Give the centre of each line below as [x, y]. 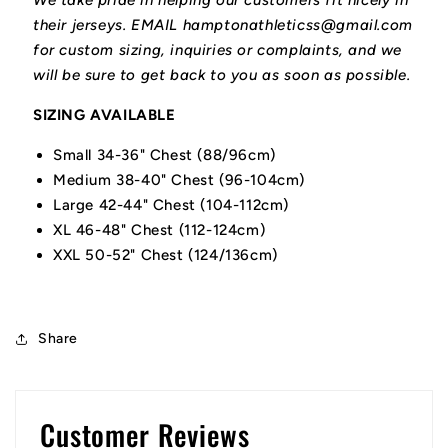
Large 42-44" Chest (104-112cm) [171, 205]
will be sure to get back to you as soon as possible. [224, 75]
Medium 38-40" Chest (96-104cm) [179, 180]
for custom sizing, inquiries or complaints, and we [218, 50]
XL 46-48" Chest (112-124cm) [159, 230]
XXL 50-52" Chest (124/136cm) [165, 255]
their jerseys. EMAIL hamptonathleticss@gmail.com [223, 25]
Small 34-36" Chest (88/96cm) [164, 155]
